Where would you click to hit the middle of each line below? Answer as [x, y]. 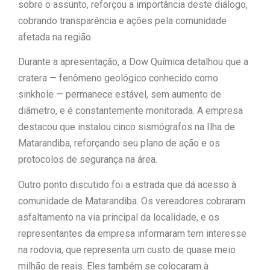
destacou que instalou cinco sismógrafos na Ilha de [127, 127]
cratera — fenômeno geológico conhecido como [118, 78]
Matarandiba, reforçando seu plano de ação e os [119, 143]
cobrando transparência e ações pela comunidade [122, 20]
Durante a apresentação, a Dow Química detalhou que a [133, 62]
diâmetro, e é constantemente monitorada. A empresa [130, 111]
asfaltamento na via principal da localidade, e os [119, 217]
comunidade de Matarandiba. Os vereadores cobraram [132, 201]
